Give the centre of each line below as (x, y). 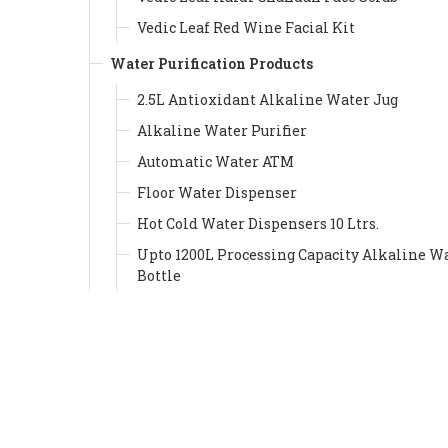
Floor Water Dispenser (217, 192)
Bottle (159, 275)
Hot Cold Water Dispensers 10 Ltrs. (258, 223)
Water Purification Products (211, 63)
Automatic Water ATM (215, 161)
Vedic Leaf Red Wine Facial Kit (246, 27)
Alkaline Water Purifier (222, 130)
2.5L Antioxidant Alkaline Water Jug (267, 99)
